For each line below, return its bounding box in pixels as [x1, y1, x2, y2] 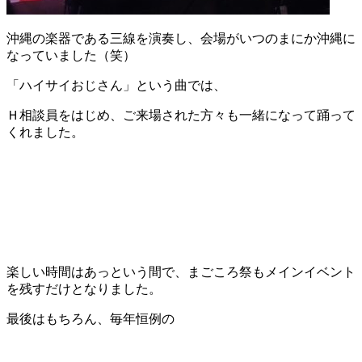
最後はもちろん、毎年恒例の [6, 311, 175, 326]
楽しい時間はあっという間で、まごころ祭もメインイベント [6, 264, 356, 279]
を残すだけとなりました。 [6, 281, 162, 296]
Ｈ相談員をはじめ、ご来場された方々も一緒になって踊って [6, 107, 356, 122]
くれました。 [6, 124, 84, 139]
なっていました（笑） [6, 48, 136, 62]
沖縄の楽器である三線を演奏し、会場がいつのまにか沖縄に [6, 31, 356, 45]
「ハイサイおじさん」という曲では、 [6, 78, 226, 92]
